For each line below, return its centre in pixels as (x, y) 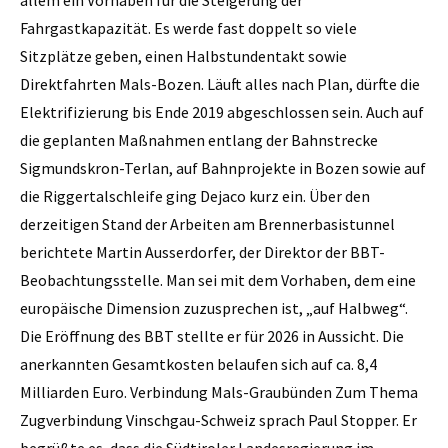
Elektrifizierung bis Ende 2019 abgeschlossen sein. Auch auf (222, 111)
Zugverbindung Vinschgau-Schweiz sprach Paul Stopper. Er (218, 419)
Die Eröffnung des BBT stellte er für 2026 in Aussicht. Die (212, 335)
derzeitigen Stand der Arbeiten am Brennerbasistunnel (207, 223)
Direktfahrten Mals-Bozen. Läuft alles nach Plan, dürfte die (220, 83)
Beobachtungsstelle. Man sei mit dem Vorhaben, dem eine (218, 279)
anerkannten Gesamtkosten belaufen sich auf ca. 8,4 (198, 363)
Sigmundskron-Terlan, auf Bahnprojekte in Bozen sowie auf (223, 167)
